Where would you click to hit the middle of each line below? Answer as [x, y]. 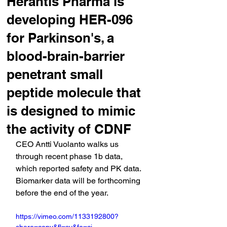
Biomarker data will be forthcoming [79, 181]
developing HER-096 [70, 20]
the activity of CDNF [69, 129]
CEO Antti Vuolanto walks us [68, 144]
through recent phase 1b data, [70, 156]
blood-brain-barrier [66, 56]
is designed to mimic [71, 111]
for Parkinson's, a [60, 38]
